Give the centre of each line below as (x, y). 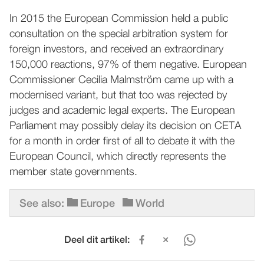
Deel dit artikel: (97, 240)
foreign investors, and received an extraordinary (116, 49)
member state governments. (73, 172)
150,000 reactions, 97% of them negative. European (128, 65)
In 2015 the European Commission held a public (119, 19)
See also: (42, 204)
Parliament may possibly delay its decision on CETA (125, 126)
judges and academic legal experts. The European (122, 110)
